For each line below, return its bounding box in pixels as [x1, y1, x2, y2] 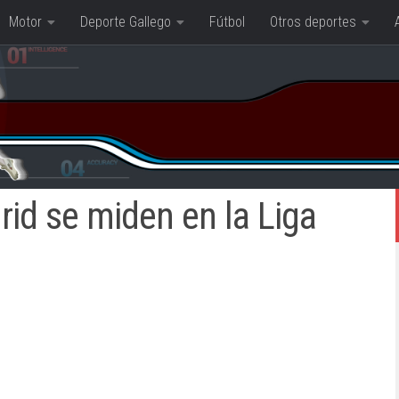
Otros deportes [270, 13, 356, 30]
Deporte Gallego [80, 13, 171, 30]
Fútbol [209, 13, 245, 30]
